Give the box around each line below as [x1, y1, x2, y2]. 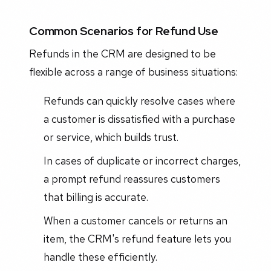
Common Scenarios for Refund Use [29, 22, 219, 39]
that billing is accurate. [43, 189, 148, 204]
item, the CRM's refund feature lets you [43, 231, 231, 246]
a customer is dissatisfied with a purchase [43, 112, 235, 126]
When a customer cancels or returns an [43, 213, 227, 227]
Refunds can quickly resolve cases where [43, 94, 235, 108]
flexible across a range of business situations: [29, 65, 238, 79]
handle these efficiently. [43, 249, 157, 264]
